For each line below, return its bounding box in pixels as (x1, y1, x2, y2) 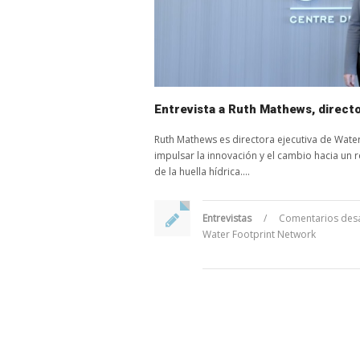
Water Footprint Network (202, 227, 316, 241)
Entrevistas (202, 211, 252, 225)
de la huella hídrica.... (154, 164, 250, 178)
